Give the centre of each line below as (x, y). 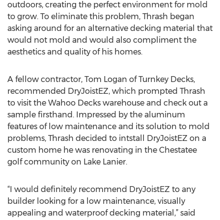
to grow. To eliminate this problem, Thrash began (101, 16)
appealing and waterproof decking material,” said (101, 213)
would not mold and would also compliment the (102, 40)
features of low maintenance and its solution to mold (109, 126)
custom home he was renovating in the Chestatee (102, 150)
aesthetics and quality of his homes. (75, 52)
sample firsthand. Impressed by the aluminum (96, 115)
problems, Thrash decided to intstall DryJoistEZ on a (107, 138)
